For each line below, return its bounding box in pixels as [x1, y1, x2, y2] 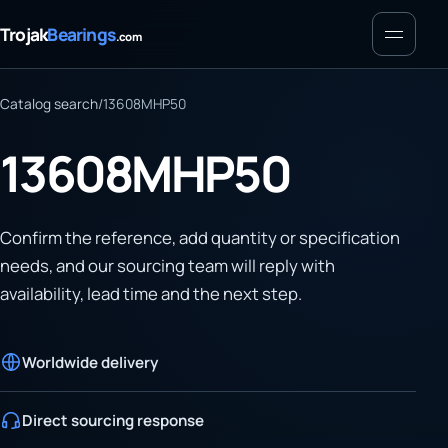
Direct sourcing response [21, 409, 204, 431]
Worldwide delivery [21, 351, 158, 373]
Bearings [47, 22, 116, 46]
